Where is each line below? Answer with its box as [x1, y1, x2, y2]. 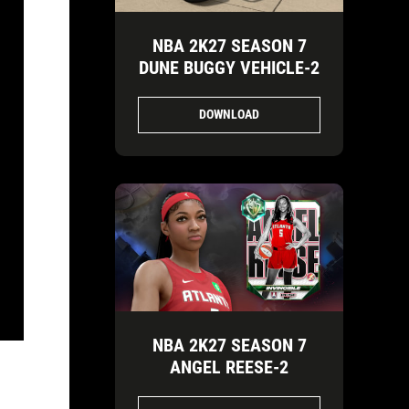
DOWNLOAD [199, 107, 259, 121]
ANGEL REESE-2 [170, 356, 288, 379]
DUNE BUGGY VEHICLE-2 [139, 56, 320, 79]
